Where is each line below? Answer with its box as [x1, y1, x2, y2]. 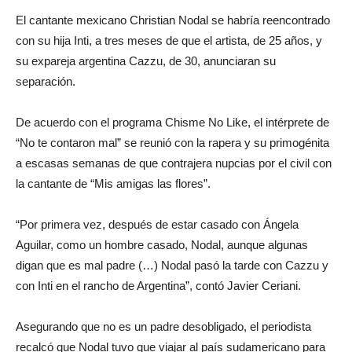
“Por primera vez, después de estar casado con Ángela [16, 218, 299, 232]
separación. [16, 75, 75, 89]
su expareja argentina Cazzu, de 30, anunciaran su [16, 54, 276, 68]
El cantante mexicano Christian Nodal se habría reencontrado [16, 13, 330, 27]
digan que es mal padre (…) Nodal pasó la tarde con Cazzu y [16, 258, 328, 273]
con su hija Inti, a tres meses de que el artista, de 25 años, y [16, 34, 322, 48]
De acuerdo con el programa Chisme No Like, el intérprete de [16, 115, 329, 130]
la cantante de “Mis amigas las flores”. [16, 177, 211, 191]
